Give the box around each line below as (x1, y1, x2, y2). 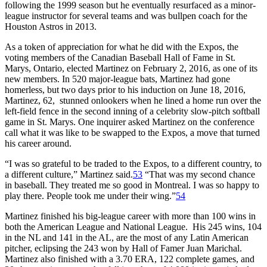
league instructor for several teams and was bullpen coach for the (5, 10, 247, 21)
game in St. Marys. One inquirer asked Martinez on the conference (5, 116, 254, 127)
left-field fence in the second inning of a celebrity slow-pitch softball (5, 105, 260, 116)
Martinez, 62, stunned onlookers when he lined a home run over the (5, 95, 261, 105)
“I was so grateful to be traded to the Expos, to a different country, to (5, 158, 262, 169)
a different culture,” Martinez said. (5, 169, 133, 179)
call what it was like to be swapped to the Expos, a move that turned (5, 127, 260, 138)
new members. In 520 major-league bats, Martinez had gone (5, 73, 230, 84)
